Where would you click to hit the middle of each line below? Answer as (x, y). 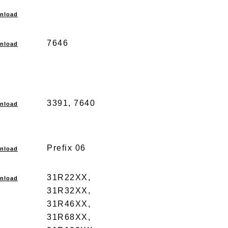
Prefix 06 (66, 148)
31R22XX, (69, 177)
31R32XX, (69, 191)
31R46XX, (69, 204)
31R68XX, (69, 217)
